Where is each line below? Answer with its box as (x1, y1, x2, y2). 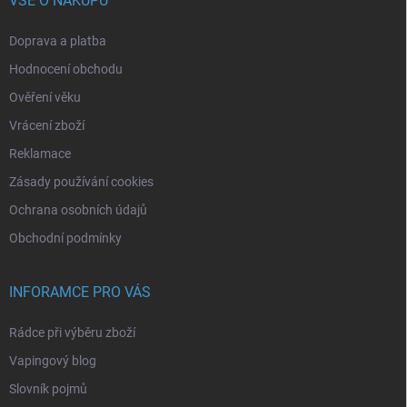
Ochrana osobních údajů (9, 202, 147, 217)
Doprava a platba (9, 33, 106, 48)
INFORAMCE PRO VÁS (9, 283, 151, 301)
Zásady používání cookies (9, 174, 154, 189)
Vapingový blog (9, 352, 96, 368)
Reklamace (9, 145, 71, 161)
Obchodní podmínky (9, 230, 122, 245)
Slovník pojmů (9, 381, 87, 396)
